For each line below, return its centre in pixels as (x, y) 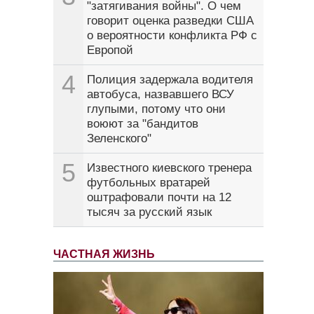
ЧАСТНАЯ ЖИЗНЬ (104, 254)
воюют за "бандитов (143, 124)
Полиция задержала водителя (170, 80)
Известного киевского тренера (169, 168)
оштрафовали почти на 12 (159, 198)
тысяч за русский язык (149, 212)
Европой (110, 50)
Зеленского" (119, 139)
